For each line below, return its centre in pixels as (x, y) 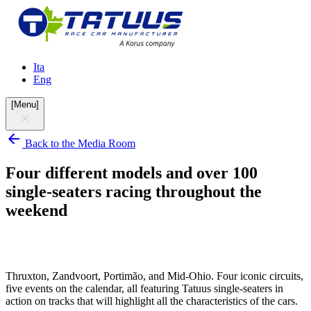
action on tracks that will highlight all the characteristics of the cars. (152, 301)
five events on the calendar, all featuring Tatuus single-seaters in (144, 288)
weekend (36, 210)
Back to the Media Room (80, 143)
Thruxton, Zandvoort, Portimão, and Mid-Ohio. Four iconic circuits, (154, 276)
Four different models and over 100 (132, 173)
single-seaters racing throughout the (134, 191)
